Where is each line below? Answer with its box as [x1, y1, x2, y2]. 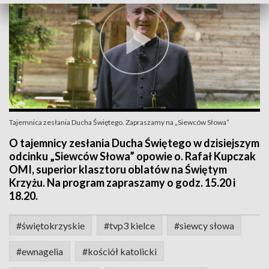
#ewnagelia [16, 246, 63, 257]
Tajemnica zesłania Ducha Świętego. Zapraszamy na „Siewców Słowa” [9, 118, 229, 127]
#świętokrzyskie [16, 220, 85, 231]
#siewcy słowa [174, 220, 234, 231]
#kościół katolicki [82, 246, 157, 257]
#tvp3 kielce [104, 220, 155, 231]
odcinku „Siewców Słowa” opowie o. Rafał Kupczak [9, 150, 256, 163]
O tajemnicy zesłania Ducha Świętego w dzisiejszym [9, 136, 259, 150]
